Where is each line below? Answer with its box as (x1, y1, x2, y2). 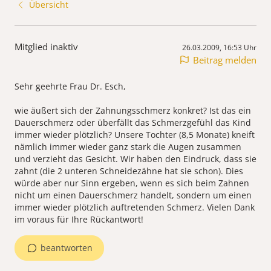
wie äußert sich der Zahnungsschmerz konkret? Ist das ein (15, 105, 251, 117)
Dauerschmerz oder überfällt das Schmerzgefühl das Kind (15, 117, 251, 129)
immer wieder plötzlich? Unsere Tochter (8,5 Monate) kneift (15, 129, 255, 141)
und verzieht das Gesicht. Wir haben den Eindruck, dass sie (15, 153, 256, 165)
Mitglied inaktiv (15, 41, 78, 53)
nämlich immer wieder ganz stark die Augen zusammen (15, 141, 241, 153)
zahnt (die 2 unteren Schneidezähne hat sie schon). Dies (15, 165, 243, 177)
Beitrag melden (193, 54, 256, 67)
